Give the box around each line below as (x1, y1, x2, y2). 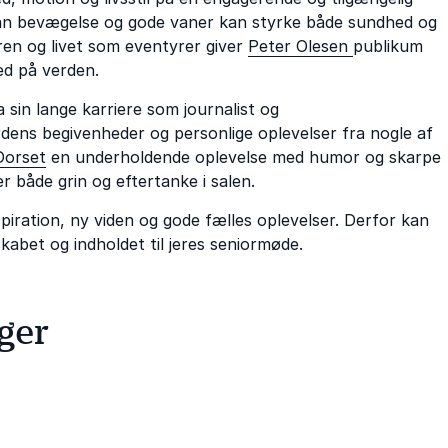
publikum (353, 35, 423, 56)
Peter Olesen (248, 35, 353, 56)
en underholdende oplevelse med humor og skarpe (46, 146, 441, 167)
